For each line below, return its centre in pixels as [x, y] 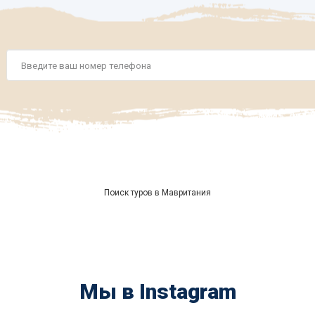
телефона [27, 98]
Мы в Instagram [157, 291]
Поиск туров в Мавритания [157, 193]
